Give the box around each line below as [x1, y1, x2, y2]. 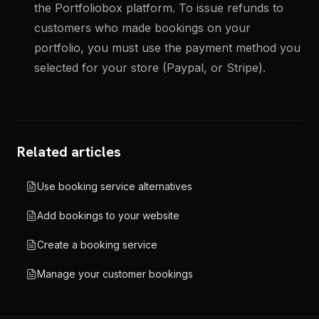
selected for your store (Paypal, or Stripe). [34, 61, 266, 75]
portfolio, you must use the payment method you [34, 41, 300, 55]
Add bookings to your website [37, 209, 179, 221]
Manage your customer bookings [37, 268, 193, 280]
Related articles [17, 142, 121, 161]
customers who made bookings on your [34, 21, 251, 35]
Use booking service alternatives [37, 180, 192, 192]
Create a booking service [37, 239, 157, 251]
